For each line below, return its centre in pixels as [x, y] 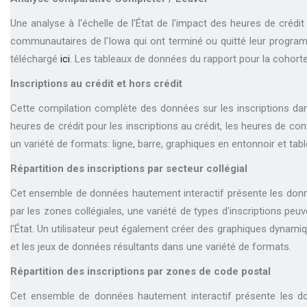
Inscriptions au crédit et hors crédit [96, 84]
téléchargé [35, 59]
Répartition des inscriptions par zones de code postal [140, 271]
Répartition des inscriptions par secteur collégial [129, 169]
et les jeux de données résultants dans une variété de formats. [151, 247]
